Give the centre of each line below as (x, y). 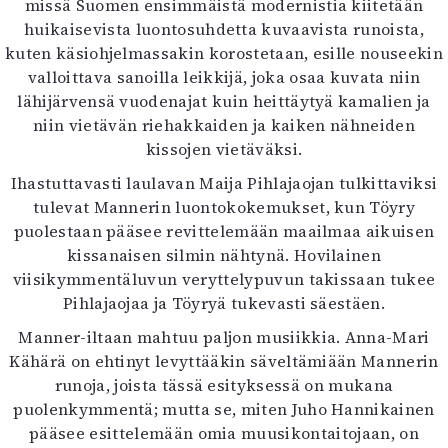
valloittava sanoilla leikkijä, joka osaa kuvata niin (224, 77)
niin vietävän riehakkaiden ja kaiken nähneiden (224, 125)
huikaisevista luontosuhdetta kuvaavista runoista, (224, 29)
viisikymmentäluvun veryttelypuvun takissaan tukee (224, 279)
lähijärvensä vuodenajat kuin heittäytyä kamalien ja (224, 101)
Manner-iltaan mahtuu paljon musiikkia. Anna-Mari (224, 337)
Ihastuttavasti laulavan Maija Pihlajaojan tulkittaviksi (224, 183)
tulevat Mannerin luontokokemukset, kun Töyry (224, 207)
